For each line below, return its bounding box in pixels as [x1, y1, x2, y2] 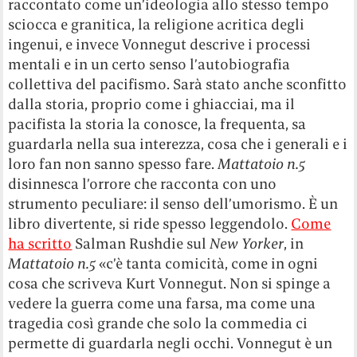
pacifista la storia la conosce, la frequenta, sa [8, 115, 307, 134]
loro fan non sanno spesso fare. [8, 155, 218, 174]
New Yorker [210, 234, 284, 253]
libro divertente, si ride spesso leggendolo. [8, 214, 292, 233]
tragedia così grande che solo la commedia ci [8, 314, 308, 333]
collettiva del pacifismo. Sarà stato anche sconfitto [8, 75, 347, 94]
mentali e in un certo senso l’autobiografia [8, 55, 291, 74]
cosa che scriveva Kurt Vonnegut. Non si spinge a [8, 274, 331, 293]
